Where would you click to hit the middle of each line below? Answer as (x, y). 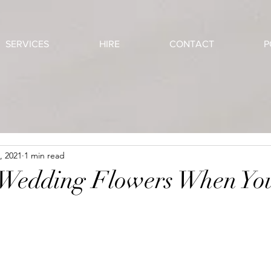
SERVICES (27, 44)
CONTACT (192, 44)
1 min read (44, 155)
